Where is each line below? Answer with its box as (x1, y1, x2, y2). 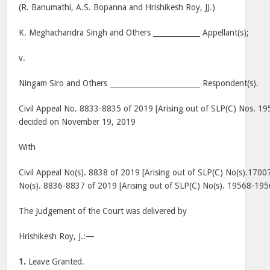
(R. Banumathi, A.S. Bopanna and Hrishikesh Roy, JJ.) (19, 2, 216, 12)
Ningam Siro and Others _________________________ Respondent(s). (19, 78, 259, 88)
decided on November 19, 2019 (19, 117, 136, 127)
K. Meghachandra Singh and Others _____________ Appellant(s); (19, 28, 250, 37)
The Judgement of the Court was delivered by (19, 206, 187, 216)
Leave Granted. (28, 257, 85, 266)
